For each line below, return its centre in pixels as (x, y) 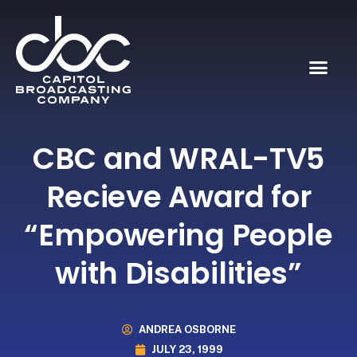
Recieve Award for (178, 196)
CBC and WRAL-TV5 (178, 158)
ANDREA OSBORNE (187, 330)
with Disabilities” (178, 273)
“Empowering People (178, 235)
